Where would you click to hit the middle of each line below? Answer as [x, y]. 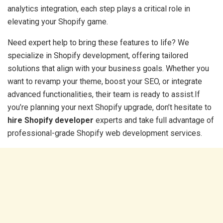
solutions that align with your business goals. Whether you [108, 68]
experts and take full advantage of [154, 120]
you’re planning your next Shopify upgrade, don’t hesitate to [110, 107]
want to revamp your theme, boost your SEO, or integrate [105, 81]
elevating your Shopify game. [58, 21]
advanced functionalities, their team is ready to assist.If [104, 94]
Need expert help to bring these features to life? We [98, 42]
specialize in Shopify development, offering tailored [98, 55]
